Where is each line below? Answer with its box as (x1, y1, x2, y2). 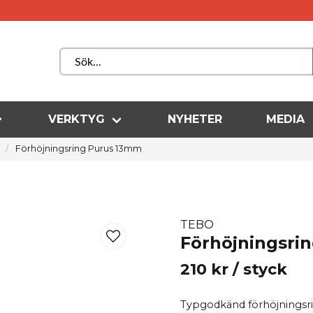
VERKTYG (48, 112, 105, 126)
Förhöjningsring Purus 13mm (15, 143, 142, 154)
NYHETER (168, 112, 223, 126)
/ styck (233, 260, 288, 279)
